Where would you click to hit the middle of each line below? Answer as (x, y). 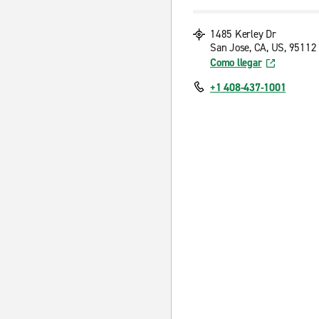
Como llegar (236, 63)
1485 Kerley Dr (243, 34)
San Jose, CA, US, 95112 (263, 48)
